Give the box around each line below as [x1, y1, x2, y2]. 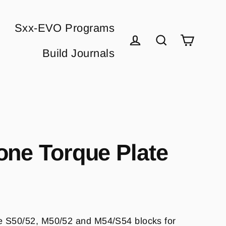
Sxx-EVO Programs [14, 21, 115, 34]
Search [154, 50, 191, 63]
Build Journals [42, 46, 115, 60]
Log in [128, 50, 159, 63]
